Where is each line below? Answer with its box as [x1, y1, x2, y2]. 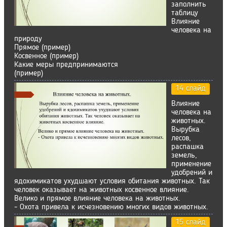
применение [171, 160, 211, 168]
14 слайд [175, 84, 206, 93]
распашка [171, 142, 204, 151]
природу [14, 34, 42, 43]
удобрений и [171, 168, 212, 177]
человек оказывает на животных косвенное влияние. [14, 185, 189, 194]
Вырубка [171, 125, 200, 134]
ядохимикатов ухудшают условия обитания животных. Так [14, 177, 210, 185]
